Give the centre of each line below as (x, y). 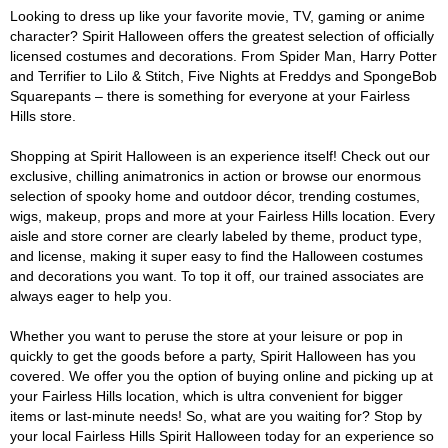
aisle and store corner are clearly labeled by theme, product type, (216, 236)
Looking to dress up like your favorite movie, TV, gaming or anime (217, 16)
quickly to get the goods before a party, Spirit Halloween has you (213, 356)
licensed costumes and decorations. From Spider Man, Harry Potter (223, 56)
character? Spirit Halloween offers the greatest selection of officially (222, 36)
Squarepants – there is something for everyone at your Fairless (210, 96)
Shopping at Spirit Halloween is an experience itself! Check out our (220, 156)
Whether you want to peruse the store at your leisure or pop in (206, 336)
